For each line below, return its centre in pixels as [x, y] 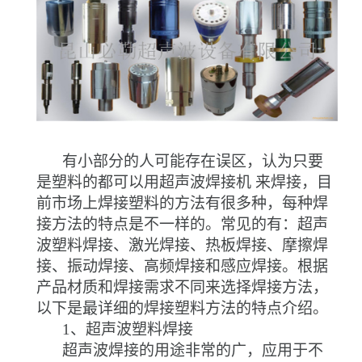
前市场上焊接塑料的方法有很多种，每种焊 [182, 204]
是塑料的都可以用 [98, 183]
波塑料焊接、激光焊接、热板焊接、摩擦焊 [182, 246]
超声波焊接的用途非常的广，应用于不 [193, 351]
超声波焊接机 [205, 183]
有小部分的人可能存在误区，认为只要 [193, 162]
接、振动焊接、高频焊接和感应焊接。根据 [182, 267]
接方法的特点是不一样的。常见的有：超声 [182, 225]
